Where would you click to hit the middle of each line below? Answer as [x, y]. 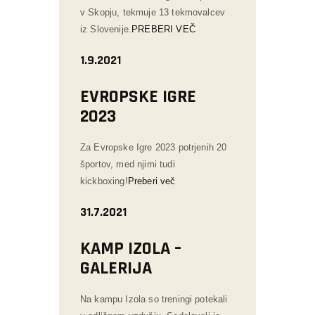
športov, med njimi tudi [128, 164]
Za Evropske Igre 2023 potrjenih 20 [154, 147]
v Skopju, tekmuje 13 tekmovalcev [153, 12]
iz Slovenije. [106, 29]
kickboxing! [104, 181]
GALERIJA [116, 268]
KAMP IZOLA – [131, 248]
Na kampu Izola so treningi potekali [154, 299]
